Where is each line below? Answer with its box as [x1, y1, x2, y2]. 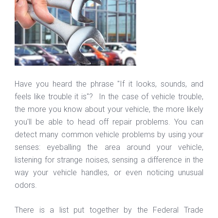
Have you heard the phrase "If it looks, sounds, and [15, 79, 203, 89]
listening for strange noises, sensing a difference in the [15, 155, 203, 164]
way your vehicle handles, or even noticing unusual [15, 167, 203, 177]
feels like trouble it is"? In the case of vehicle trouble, [15, 91, 203, 101]
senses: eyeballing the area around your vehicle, [15, 142, 203, 152]
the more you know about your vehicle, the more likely [15, 104, 203, 114]
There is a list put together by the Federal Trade [15, 205, 203, 215]
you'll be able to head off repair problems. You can [15, 117, 203, 127]
